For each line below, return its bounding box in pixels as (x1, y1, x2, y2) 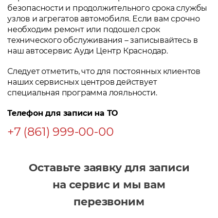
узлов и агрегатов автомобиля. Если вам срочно (7, 14, 200, 24)
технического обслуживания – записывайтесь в (7, 36, 198, 45)
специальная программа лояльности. (7, 88, 157, 98)
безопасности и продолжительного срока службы (7, 3, 208, 13)
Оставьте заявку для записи (28, 161, 190, 175)
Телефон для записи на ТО (7, 109, 118, 118)
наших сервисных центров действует (7, 77, 157, 87)
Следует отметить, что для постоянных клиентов (7, 67, 200, 76)
